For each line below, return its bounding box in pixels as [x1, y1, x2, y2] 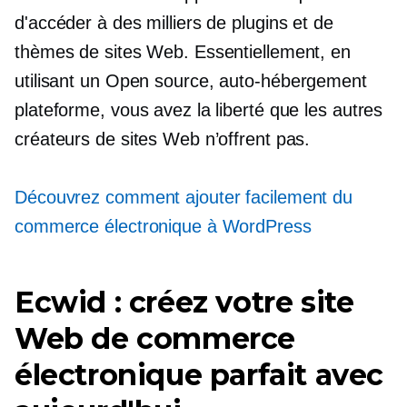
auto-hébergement [219, 71, 367, 91]
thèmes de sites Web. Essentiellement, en [15, 42, 351, 62]
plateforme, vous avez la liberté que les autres [15, 100, 383, 120]
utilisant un [15, 71, 105, 91]
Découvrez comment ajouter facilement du [15, 187, 353, 207]
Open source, [104, 71, 214, 91]
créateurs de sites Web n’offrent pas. [15, 129, 311, 149]
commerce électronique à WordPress [15, 216, 312, 236]
